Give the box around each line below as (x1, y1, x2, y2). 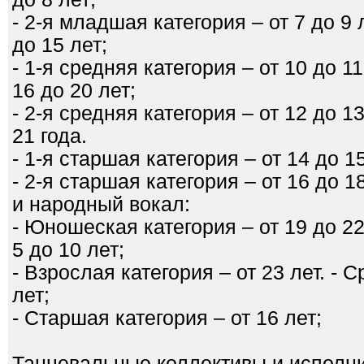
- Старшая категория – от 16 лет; (12, 307, 322, 329)
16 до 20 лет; (12, 80, 136, 102)
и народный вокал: (12, 193, 190, 215)
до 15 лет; (12, 34, 107, 56)
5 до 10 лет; (12, 239, 124, 261)
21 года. (12, 125, 87, 147)
